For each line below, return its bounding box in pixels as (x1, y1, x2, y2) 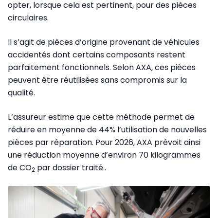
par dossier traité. (35, 162, 105, 174)
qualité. (8, 87, 35, 99)
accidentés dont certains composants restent (8, 49, 185, 61)
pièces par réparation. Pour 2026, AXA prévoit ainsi (8, 137, 200, 148)
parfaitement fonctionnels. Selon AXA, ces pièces (8, 62, 196, 73)
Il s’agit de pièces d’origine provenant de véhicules (8, 36, 200, 48)
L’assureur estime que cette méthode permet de (8, 111, 195, 123)
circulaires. (8, 12, 49, 24)
